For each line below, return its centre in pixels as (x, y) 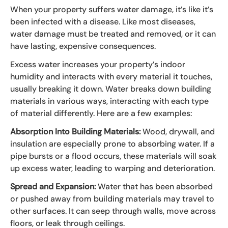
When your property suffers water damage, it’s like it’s (112, 9)
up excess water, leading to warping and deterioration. (113, 168)
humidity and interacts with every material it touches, (111, 76)
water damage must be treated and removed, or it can (113, 34)
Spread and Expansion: (54, 186)
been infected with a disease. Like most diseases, (103, 21)
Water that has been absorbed (155, 186)
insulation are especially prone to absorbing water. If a (112, 144)
